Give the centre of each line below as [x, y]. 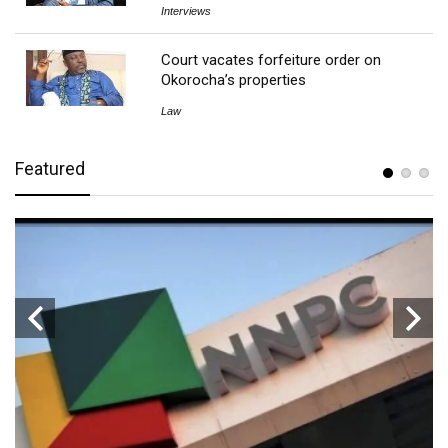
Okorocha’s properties [234, 79]
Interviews [186, 10]
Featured [50, 168]
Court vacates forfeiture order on [271, 59]
